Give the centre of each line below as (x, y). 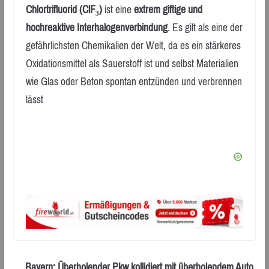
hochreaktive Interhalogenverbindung (96, 27)
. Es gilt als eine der (205, 27)
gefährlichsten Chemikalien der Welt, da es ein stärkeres (133, 45)
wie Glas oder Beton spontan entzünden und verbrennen (134, 81)
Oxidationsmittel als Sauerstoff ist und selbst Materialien (132, 63)
